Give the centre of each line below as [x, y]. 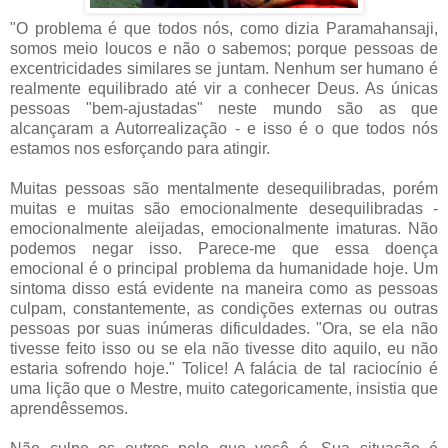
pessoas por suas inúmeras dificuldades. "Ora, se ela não [224, 328]
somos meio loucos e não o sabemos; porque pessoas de [224, 48]
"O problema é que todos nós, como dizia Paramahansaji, [224, 28]
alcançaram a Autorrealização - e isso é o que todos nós [224, 128]
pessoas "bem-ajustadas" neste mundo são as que [224, 108]
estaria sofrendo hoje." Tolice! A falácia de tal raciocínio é [224, 368]
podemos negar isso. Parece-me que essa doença [224, 248]
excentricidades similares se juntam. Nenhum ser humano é [224, 68]
